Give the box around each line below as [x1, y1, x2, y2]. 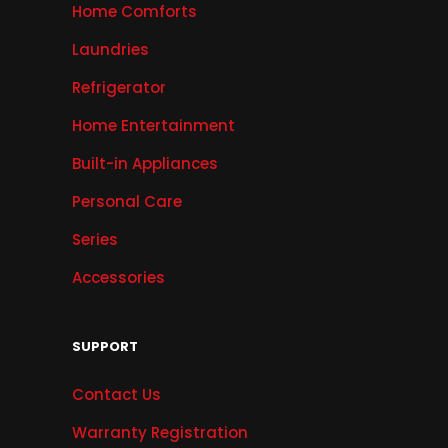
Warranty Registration [72, 422, 248, 444]
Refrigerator [72, 77, 166, 99]
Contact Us [72, 384, 161, 406]
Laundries [72, 39, 149, 61]
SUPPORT [72, 337, 138, 357]
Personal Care [72, 191, 182, 213]
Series [72, 229, 118, 251]
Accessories [72, 267, 165, 289]
